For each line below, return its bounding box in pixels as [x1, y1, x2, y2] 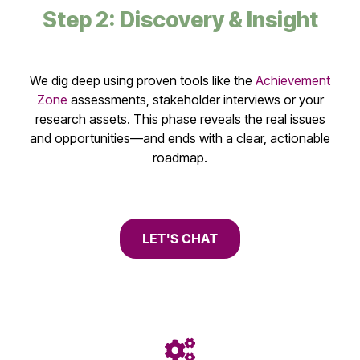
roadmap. [153, 149, 207, 166]
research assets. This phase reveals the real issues [35, 111, 325, 128]
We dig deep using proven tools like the [30, 72, 256, 89]
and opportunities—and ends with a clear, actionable [30, 130, 330, 147]
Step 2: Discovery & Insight [42, 6, 318, 34]
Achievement [256, 72, 330, 89]
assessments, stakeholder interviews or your [67, 92, 324, 108]
